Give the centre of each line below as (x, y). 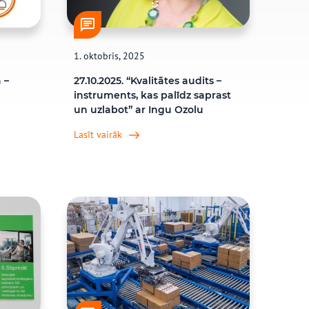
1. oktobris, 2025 (110, 56)
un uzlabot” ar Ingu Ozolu (139, 110)
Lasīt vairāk (98, 134)
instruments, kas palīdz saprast (153, 95)
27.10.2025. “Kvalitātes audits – (148, 81)
